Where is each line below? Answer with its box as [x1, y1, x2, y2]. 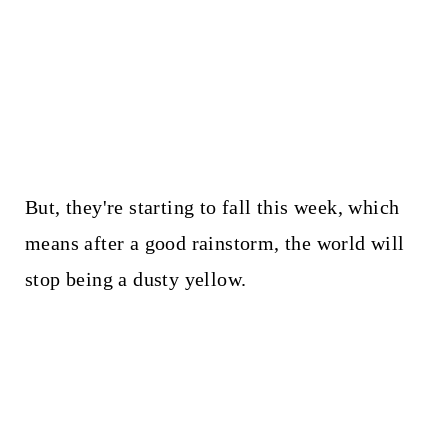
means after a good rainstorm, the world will [24, 231, 405, 254]
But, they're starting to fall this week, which [24, 195, 400, 218]
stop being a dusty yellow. [24, 267, 247, 290]
